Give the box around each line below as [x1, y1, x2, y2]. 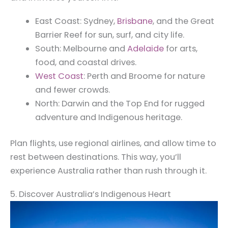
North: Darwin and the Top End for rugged [35, 97, 205, 109]
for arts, [164, 42, 198, 54]
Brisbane [117, 15, 153, 27]
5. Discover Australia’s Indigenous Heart [10, 188, 171, 200]
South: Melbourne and [35, 42, 128, 54]
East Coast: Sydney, [35, 15, 118, 27]
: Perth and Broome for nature [83, 70, 206, 82]
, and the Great [153, 15, 215, 27]
